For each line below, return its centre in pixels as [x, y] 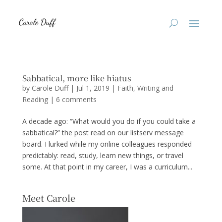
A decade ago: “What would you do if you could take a [109, 121]
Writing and [155, 88]
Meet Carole [49, 198]
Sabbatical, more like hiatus [77, 78]
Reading [35, 99]
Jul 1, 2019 [93, 88]
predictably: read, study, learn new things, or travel [103, 155]
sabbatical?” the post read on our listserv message [103, 133]
